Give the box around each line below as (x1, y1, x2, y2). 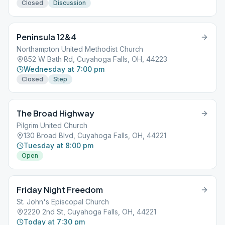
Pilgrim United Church (17, 121, 87, 130)
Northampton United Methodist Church (17, 45, 143, 53)
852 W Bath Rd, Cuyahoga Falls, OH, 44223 (24, 55, 167, 63)
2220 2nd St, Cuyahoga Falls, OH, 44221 (24, 207, 156, 216)
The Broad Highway (17, 108, 94, 119)
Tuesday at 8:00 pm (24, 141, 93, 150)
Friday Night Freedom (17, 184, 103, 195)
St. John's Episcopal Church (17, 197, 109, 206)
